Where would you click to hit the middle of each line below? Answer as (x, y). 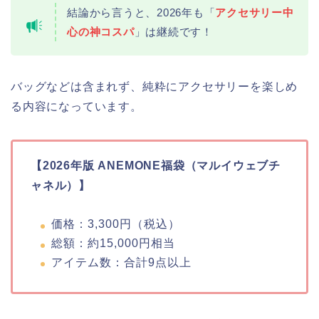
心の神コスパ (101, 32)
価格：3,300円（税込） (116, 224)
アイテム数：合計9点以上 (121, 262)
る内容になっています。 (77, 107)
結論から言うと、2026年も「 (141, 13)
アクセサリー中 (255, 13)
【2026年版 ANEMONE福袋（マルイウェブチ (156, 166)
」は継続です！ (173, 32)
